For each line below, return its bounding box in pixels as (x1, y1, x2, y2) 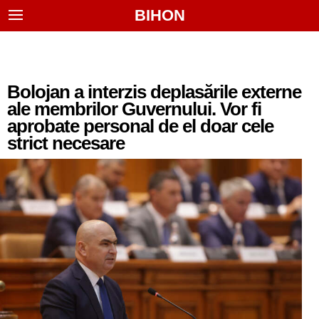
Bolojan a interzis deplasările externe (7, 81, 301, 103)
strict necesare (7, 132, 125, 154)
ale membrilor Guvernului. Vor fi (7, 98, 261, 120)
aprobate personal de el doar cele (7, 115, 273, 137)
